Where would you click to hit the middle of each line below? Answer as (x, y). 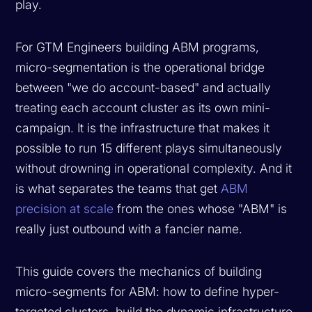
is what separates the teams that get (118, 188)
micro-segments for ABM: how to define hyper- (148, 291)
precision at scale (65, 208)
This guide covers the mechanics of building (139, 271)
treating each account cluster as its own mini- (143, 107)
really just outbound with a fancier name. (129, 228)
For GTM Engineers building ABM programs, (138, 47)
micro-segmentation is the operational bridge (140, 67)
